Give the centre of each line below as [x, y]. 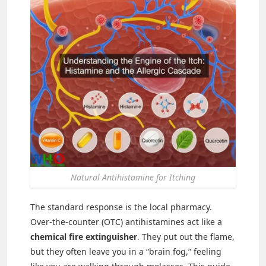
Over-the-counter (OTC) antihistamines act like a [126, 222]
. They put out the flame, [186, 237]
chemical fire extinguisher [84, 237]
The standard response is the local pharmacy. [121, 207]
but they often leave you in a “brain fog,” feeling [126, 252]
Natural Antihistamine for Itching [133, 178]
